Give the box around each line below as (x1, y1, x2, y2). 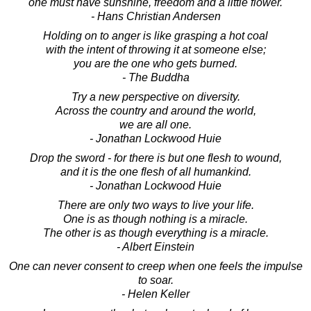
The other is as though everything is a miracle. (42, 226, 269, 239)
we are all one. (119, 118, 192, 131)
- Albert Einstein (117, 240, 194, 253)
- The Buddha (121, 71, 190, 83)
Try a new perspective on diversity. (71, 90, 240, 103)
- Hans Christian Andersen (90, 10, 221, 22)
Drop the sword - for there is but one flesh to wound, (29, 151, 282, 164)
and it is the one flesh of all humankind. (60, 165, 251, 178)
